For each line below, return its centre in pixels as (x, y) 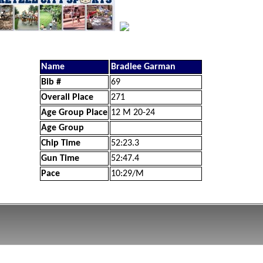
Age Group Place (74, 113)
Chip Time (61, 143)
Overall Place (67, 97)
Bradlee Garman (143, 67)
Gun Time (60, 159)
